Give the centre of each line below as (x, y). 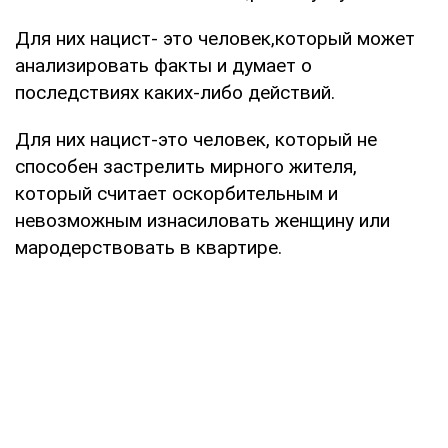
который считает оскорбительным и (176, 193)
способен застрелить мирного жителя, (186, 166)
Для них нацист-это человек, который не (196, 139)
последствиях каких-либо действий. (175, 92)
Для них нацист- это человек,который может (215, 38)
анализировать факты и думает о (163, 65)
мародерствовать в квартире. (148, 247)
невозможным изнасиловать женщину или (202, 220)
